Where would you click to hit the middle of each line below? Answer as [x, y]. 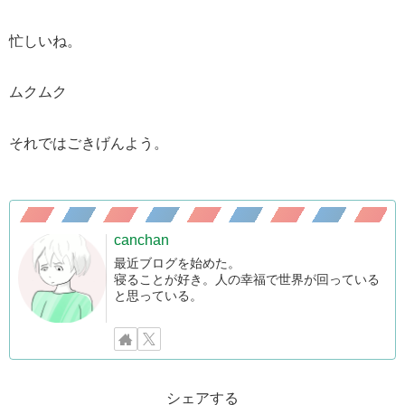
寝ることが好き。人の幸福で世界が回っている [247, 280]
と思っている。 [159, 296]
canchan [142, 240]
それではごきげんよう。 [89, 144]
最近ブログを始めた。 [178, 264]
